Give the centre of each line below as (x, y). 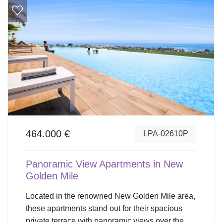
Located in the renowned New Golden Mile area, (111, 196)
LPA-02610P (166, 134)
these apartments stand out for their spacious (104, 208)
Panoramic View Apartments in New (104, 164)
